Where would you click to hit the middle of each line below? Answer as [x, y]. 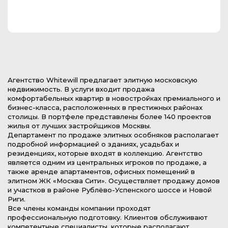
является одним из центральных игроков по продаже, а [107, 162]
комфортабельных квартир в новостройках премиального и [114, 98]
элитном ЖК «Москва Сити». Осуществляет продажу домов [114, 181]
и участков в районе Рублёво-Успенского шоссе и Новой [110, 190]
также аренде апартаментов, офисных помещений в [101, 172]
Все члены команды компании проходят [79, 208]
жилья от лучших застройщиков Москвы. [79, 126]
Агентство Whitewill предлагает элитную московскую [103, 80]
